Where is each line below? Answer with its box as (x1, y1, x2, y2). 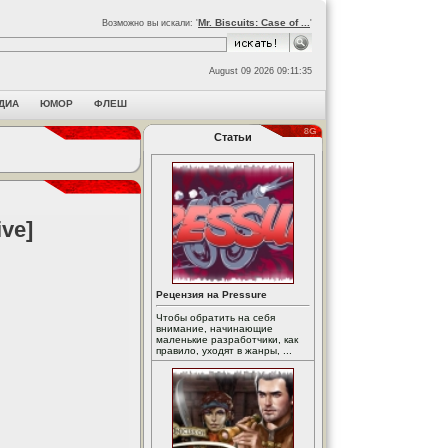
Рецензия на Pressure (156, 289, 267, 300)
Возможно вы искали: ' (102, 18, 198, 28)
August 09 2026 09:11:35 (209, 66, 312, 76)
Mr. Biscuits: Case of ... (198, 17, 310, 28)
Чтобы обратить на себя (156, 312, 275, 323)
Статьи (214, 131, 252, 143)
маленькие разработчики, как (156, 334, 298, 345)
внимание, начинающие (156, 323, 273, 334)
